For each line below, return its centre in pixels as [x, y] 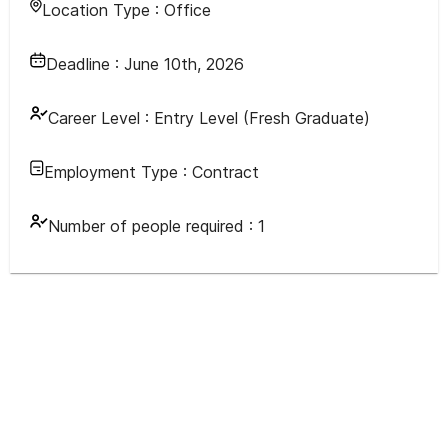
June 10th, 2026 [184, 64]
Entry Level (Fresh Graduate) [262, 118]
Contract [225, 172]
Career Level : [98, 118]
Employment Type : [118, 172]
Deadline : [85, 64]
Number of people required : [153, 226]
